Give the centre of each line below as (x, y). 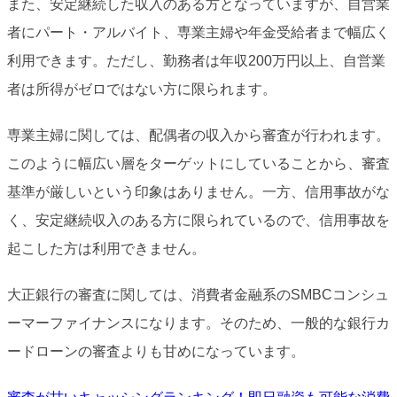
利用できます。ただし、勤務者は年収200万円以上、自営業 (196, 61)
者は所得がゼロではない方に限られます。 (142, 90)
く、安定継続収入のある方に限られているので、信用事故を (198, 221)
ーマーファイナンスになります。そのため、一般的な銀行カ (198, 323)
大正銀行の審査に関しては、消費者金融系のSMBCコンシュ (198, 295)
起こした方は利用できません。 (106, 249)
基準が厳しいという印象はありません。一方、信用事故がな (198, 192)
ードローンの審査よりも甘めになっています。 (156, 352)
